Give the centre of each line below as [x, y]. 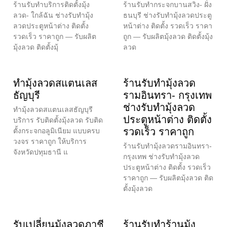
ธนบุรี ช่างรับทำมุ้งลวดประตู [167, 15]
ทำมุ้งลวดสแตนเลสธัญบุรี [53, 109]
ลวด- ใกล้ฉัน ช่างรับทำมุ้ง [53, 15]
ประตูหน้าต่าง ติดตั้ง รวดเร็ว [167, 167]
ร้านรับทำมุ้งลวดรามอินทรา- [167, 146]
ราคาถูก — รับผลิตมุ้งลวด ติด [168, 178]
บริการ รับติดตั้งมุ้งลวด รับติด [58, 120]
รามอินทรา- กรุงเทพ [167, 95]
